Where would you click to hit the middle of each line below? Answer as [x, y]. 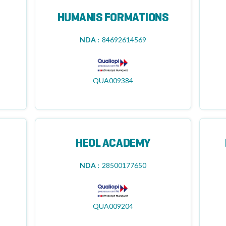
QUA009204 [113, 206]
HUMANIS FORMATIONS [113, 18]
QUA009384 [113, 80]
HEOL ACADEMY [113, 144]
